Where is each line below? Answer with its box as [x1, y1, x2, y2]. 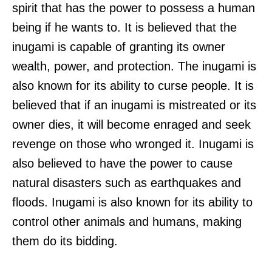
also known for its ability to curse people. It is [12, 79, 254, 93]
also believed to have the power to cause [12, 157, 233, 171]
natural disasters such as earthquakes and [12, 176, 241, 190]
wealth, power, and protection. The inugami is [12, 59, 256, 73]
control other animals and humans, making [12, 215, 242, 229]
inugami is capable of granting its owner [12, 40, 225, 54]
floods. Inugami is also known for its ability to [12, 195, 253, 209]
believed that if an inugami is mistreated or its [12, 98, 256, 112]
